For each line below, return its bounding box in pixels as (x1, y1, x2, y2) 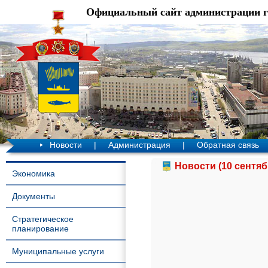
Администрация (108, 140, 170, 150)
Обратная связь (197, 140, 259, 150)
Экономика (12, 169, 55, 178)
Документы (12, 191, 55, 201)
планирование (12, 224, 69, 233)
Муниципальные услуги (12, 246, 104, 256)
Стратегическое (12, 214, 74, 224)
